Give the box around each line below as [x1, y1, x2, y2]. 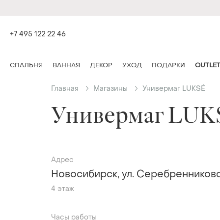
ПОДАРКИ [152, 62, 185, 69]
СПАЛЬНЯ [10, 62, 43, 69]
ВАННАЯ [53, 62, 80, 69]
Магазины [93, 86, 128, 92]
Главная [51, 86, 79, 92]
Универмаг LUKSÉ [142, 86, 205, 92]
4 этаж [51, 186, 74, 192]
